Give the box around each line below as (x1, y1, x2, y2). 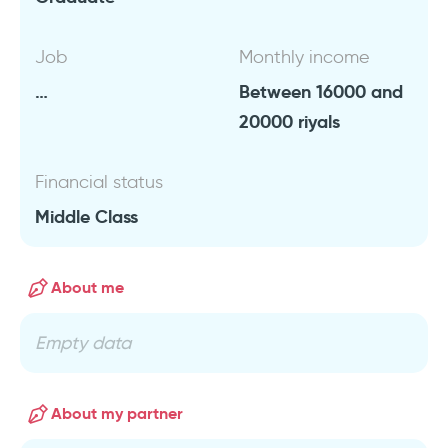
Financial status (35, 171, 163, 193)
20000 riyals (239, 110, 340, 133)
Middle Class (35, 205, 138, 228)
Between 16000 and (239, 80, 403, 103)
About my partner (51, 403, 183, 424)
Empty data (35, 332, 131, 354)
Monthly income (239, 46, 370, 68)
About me (51, 277, 124, 298)
